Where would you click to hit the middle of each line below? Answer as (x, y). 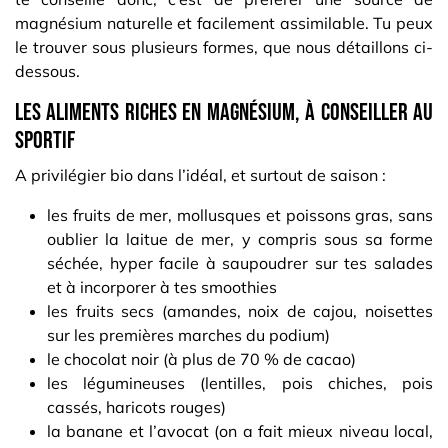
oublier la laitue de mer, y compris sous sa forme (240, 239)
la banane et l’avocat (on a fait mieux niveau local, (240, 431)
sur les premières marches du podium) (188, 335)
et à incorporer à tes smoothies (162, 287)
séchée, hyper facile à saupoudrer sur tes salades (240, 263)
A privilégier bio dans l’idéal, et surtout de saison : (202, 175)
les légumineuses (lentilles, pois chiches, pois (240, 383)
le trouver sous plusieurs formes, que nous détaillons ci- (224, 47)
